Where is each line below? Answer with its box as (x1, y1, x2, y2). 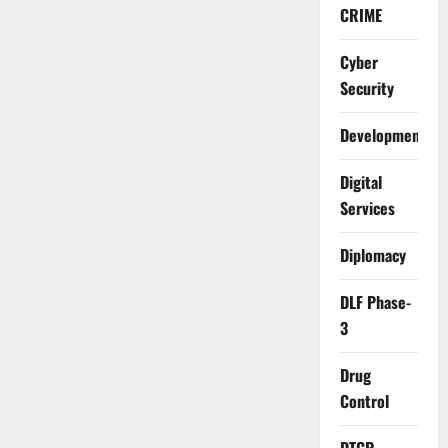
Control (339, 389, 389, 414)
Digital (339, 170, 382, 195)
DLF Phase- (339, 290, 411, 315)
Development (339, 123, 426, 148)
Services (339, 196, 395, 221)
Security (339, 76, 394, 101)
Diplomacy (339, 243, 406, 268)
